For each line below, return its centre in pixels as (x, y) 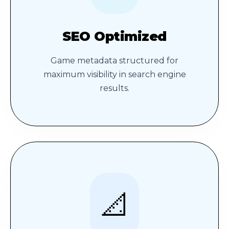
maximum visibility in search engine (114, 75)
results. (114, 88)
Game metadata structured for (114, 61)
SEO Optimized (114, 36)
